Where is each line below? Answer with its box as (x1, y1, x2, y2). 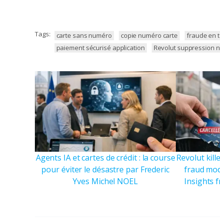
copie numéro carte (120, 30, 178, 40)
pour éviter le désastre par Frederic (41, 164, 169, 175)
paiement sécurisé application (56, 43, 145, 52)
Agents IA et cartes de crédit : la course (35, 152, 175, 164)
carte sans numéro (56, 30, 112, 40)
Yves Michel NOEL (73, 176, 138, 187)
